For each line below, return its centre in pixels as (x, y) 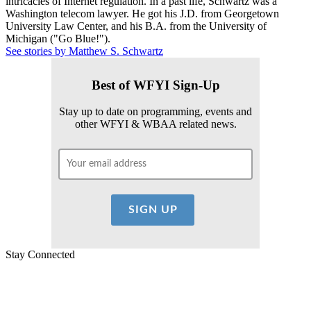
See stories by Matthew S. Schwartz (84, 51)
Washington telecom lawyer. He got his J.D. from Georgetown (142, 13)
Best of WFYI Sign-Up (155, 85)
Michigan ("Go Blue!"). (58, 38)
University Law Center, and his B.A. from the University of (136, 26)
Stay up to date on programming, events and (155, 112)
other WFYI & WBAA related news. (155, 124)
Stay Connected (40, 255)
